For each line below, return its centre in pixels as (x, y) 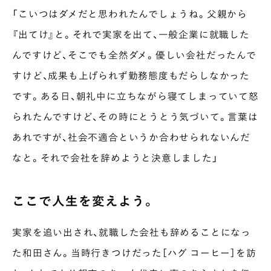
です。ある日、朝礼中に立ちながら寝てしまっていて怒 (135, 96)
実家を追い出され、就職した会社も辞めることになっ (132, 232)
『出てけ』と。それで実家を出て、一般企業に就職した (131, 34)
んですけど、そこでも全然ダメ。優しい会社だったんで (134, 54)
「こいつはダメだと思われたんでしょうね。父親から (130, 13)
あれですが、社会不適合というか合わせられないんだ (131, 137)
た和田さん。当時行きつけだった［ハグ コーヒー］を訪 (134, 252)
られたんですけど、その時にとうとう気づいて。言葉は (135, 116)
